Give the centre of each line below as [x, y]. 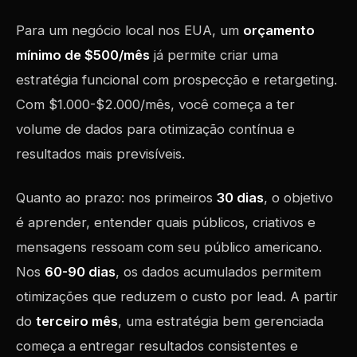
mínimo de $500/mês [83, 55]
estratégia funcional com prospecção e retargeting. [177, 80]
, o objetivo [298, 198]
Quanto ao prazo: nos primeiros [116, 198]
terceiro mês [77, 321]
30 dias [240, 198]
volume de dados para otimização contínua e [155, 129]
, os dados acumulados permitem [218, 272]
